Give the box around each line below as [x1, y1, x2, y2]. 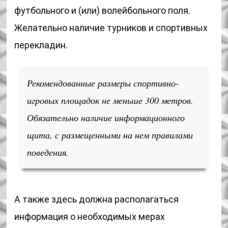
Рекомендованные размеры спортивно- [27, 77, 179, 89]
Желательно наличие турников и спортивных [14, 22, 208, 33]
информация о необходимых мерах [14, 211, 165, 222]
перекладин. [14, 40, 68, 50]
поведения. [27, 146, 69, 158]
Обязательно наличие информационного [27, 111, 185, 124]
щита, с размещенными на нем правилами [27, 129, 193, 141]
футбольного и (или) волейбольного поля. [14, 5, 191, 16]
